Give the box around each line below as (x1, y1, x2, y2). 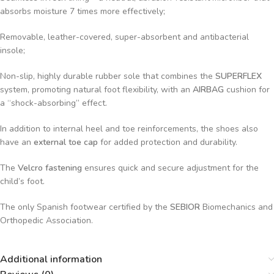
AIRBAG (193, 83, 224, 95)
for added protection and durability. (98, 136, 237, 148)
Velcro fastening (18, 161, 82, 174)
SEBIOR (170, 201, 200, 213)
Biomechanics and (200, 201, 273, 213)
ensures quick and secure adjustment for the (82, 161, 259, 174)
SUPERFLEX (215, 70, 262, 82)
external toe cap (34, 136, 98, 148)
